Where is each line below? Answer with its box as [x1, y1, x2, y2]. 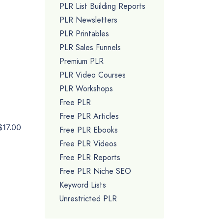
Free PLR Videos [59, 137, 117, 149]
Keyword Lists [59, 179, 106, 191]
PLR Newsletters [59, 14, 117, 26]
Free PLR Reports [59, 151, 120, 163]
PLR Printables [59, 27, 109, 39]
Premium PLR [59, 55, 104, 67]
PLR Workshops [59, 82, 113, 94]
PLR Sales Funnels [59, 41, 121, 53]
